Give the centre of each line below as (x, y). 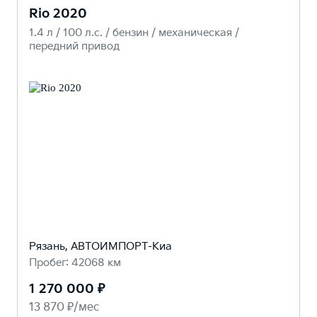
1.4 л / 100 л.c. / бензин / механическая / (134, 33)
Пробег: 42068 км (75, 263)
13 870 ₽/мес (64, 308)
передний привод (74, 47)
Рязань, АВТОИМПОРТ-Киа (100, 247)
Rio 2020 (58, 14)
